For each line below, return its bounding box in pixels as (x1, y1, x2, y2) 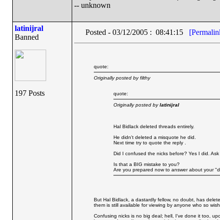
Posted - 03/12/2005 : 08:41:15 (85, 28, 189, 36)
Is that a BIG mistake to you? (113, 162, 180, 167)
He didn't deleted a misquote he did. (113, 135, 196, 140)
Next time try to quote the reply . (113, 140, 186, 145)
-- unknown (74, 1, 110, 9)
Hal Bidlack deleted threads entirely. (113, 124, 194, 129)
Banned (14, 33, 39, 41)
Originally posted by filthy (93, 75, 150, 81)
